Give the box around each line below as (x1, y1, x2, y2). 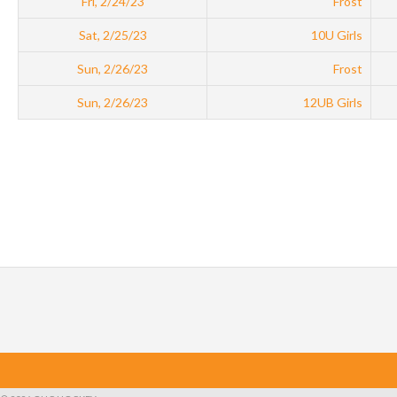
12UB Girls (303, 94, 363, 110)
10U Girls (311, 27, 363, 43)
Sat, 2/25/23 (78, 27, 147, 43)
